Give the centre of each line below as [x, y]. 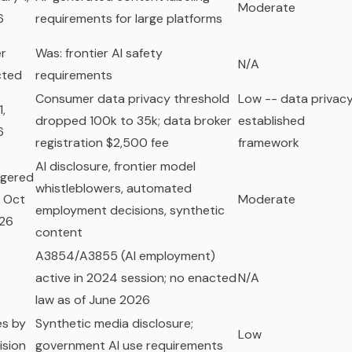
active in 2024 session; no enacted [136, 278]
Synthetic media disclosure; [114, 324]
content [59, 233]
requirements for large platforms [129, 19]
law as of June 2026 [93, 300]
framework [269, 143]
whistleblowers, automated [114, 189]
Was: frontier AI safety [99, 53]
